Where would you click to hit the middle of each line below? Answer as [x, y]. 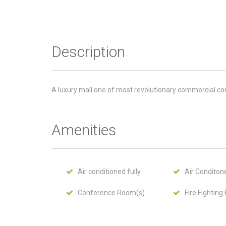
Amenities [84, 130]
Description [88, 52]
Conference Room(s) [111, 193]
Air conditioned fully [109, 172]
